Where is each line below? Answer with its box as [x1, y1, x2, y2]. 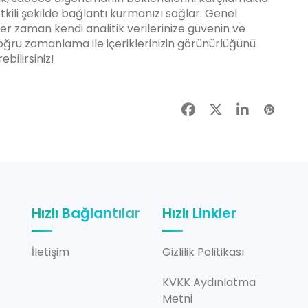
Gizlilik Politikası [162, 244, 244, 261]
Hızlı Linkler [162, 203, 236, 223]
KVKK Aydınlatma [162, 274, 256, 291]
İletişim [32, 244, 69, 261]
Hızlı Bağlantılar [32, 203, 140, 223]
